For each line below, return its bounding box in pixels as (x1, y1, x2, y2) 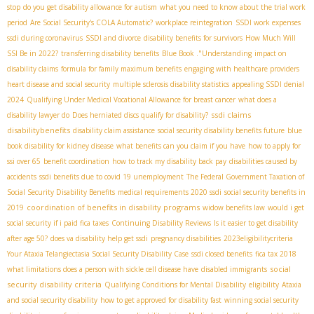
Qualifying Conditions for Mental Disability (104, 280, 246, 290)
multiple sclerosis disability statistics (113, 79, 229, 90)
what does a (238, 95, 277, 105)
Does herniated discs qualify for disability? (72, 110, 208, 121)
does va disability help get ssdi (50, 233, 148, 244)
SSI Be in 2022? (7, 48, 58, 59)
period (7, 18, 27, 28)
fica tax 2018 (255, 249, 296, 259)
